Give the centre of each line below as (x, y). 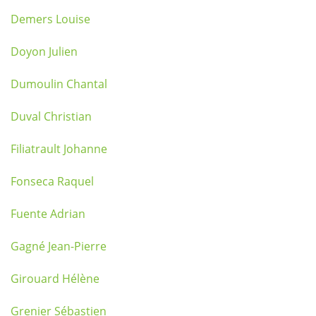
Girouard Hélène (55, 279)
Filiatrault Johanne (59, 149)
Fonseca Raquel (52, 181)
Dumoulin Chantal (59, 84)
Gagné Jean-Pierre (59, 246)
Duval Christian (51, 116)
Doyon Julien (44, 51)
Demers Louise (50, 19)
